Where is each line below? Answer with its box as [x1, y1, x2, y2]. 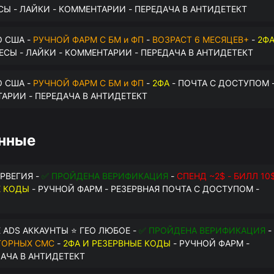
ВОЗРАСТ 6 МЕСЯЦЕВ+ [152, 34, 249, 45]
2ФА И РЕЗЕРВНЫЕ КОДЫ [63, 238, 171, 248]
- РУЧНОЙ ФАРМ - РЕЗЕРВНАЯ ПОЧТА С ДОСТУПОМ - [29, 183, 259, 194]
